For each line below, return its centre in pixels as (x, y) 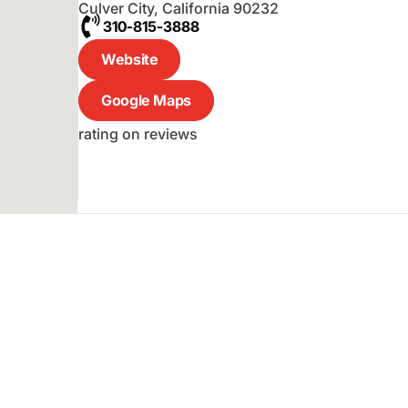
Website (130, 59)
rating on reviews (138, 133)
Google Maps (146, 100)
